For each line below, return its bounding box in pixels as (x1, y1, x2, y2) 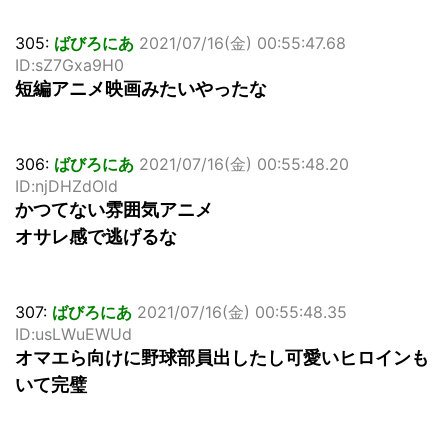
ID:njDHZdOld (15, 176, 118, 197)
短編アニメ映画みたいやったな (15, 78, 267, 100)
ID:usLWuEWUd (15, 324, 132, 345)
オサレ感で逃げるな (15, 226, 177, 248)
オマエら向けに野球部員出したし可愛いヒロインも (15, 347, 429, 369)
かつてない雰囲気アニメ (15, 199, 213, 221)
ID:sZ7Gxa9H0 (15, 55, 124, 76)
